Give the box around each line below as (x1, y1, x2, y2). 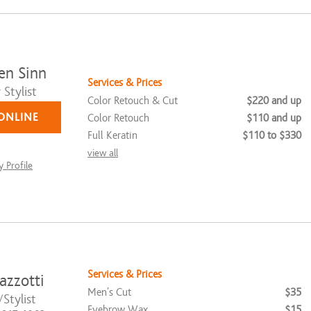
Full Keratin (87, 128, 137, 142)
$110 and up (246, 111, 301, 124)
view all (87, 146, 118, 159)
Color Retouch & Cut (87, 94, 178, 107)
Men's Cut (87, 285, 131, 299)
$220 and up (246, 94, 301, 107)
